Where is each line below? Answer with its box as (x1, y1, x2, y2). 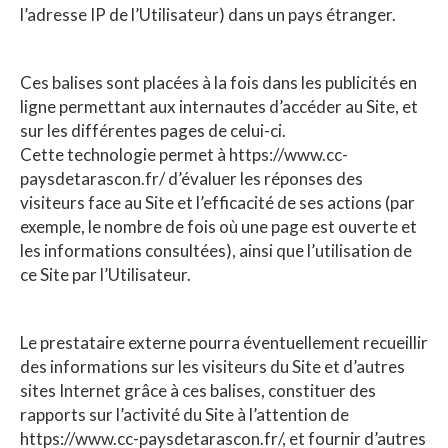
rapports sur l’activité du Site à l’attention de (20, 403, 349, 425)
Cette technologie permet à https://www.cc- (20, 143, 348, 165)
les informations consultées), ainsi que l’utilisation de (20, 239, 412, 261)
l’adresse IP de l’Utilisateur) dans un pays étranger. (20, 3, 396, 25)
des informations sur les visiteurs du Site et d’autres (20, 355, 405, 377)
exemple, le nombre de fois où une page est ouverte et (20, 215, 417, 237)
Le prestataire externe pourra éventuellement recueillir (20, 331, 428, 353)
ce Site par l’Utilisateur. (20, 263, 191, 285)
